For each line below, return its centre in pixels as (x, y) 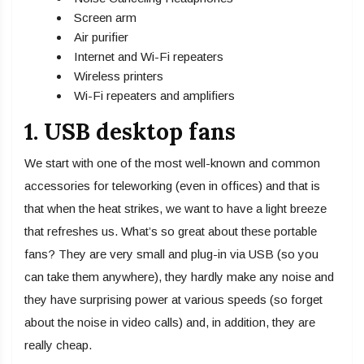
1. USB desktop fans (130, 132)
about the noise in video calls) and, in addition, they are (170, 323)
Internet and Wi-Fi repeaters (149, 57)
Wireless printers (119, 76)
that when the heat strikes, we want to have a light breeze (175, 209)
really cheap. (58, 345)
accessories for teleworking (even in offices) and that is (172, 186)
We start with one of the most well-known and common (172, 163)
